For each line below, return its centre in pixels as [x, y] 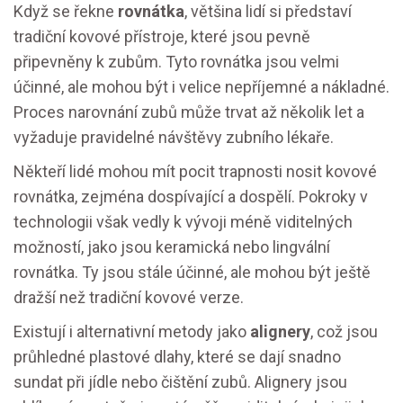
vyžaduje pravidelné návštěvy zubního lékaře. [174, 137]
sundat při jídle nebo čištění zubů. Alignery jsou [180, 382]
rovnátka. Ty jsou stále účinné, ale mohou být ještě [192, 272]
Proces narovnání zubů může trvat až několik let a [189, 112]
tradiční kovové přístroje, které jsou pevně [162, 36]
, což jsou [344, 331]
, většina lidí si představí [268, 11]
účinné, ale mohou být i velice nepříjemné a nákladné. [201, 87]
